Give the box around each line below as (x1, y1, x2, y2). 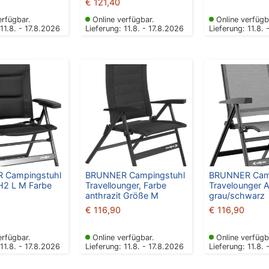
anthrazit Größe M (85, 190, 159, 201)
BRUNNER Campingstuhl (85, 170, 185, 181)
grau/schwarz (208, 190, 265, 201)
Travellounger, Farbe (85, 180, 166, 191)
